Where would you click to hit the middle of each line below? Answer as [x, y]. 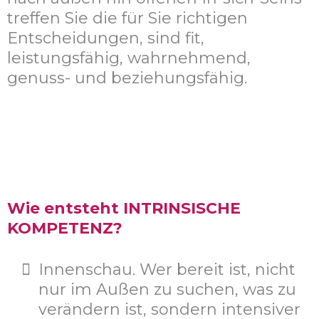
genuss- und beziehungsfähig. [127, 78]
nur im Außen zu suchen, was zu [167, 290]
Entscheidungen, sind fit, [106, 38]
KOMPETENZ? [65, 229]
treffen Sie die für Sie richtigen [127, 19]
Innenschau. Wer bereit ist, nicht [167, 270]
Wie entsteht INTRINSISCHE [124, 209]
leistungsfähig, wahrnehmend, [129, 58]
